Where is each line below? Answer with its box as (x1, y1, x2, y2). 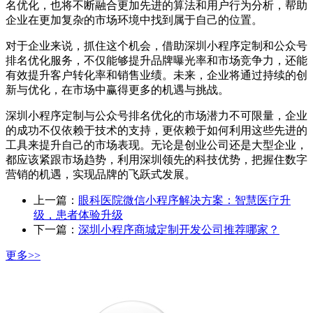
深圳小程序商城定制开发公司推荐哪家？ (78, 224, 279, 236)
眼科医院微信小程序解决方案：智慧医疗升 (78, 194, 291, 207)
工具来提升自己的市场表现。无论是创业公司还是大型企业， (6, 139, 307, 152)
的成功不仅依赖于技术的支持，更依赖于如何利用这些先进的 (6, 124, 307, 137)
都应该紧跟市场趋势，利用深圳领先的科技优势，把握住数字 (6, 154, 307, 166)
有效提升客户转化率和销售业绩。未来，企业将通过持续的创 (6, 69, 307, 82)
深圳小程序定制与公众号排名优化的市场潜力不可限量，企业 (6, 110, 307, 122)
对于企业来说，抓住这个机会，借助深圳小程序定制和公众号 (6, 40, 307, 52)
